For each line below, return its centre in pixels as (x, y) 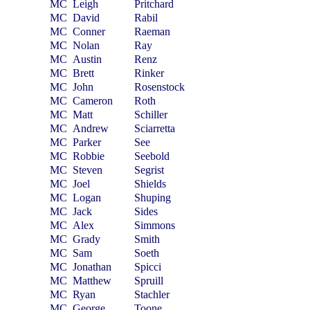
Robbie (89, 156)
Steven (88, 170)
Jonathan (92, 267)
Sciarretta (155, 128)
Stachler (152, 294)
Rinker (149, 73)
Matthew (92, 281)
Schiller (151, 115)
